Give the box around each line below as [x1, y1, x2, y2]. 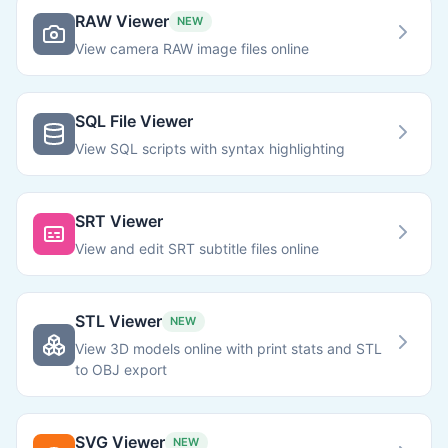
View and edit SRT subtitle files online [75, 240, 319, 257]
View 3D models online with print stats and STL [75, 340, 382, 357]
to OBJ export [75, 361, 167, 378]
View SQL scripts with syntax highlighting [75, 140, 345, 157]
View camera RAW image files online [75, 40, 309, 57]
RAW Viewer [75, 11, 169, 31]
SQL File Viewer [75, 111, 193, 131]
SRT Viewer [75, 211, 163, 231]
